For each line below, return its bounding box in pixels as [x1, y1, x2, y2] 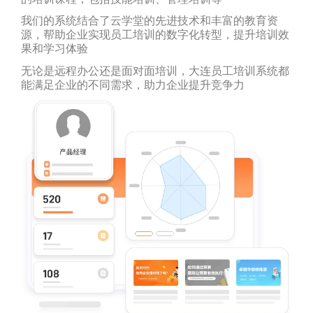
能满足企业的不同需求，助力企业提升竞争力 [20, 78, 245, 92]
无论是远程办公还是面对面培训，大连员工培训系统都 [20, 64, 289, 78]
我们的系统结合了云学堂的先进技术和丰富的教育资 [20, 14, 278, 28]
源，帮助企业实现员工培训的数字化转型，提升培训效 [20, 28, 289, 42]
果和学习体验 [20, 42, 88, 56]
